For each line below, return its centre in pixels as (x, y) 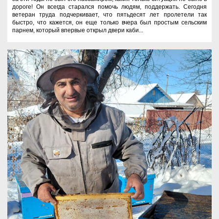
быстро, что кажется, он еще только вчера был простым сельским (109, 22)
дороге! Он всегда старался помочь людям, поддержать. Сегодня (109, 7)
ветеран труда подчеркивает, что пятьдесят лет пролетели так (109, 14)
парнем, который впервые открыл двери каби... (78, 30)
